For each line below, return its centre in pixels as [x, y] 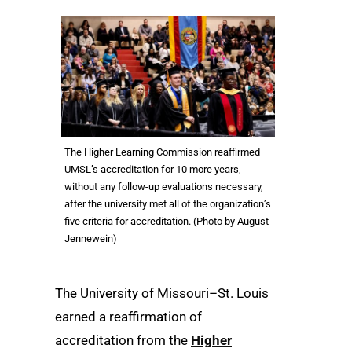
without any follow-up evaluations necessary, [164, 187]
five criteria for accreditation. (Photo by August [167, 221]
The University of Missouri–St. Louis [162, 293]
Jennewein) [91, 238]
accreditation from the [123, 340]
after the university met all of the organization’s [168, 204]
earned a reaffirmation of [128, 317]
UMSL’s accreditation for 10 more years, [153, 169]
